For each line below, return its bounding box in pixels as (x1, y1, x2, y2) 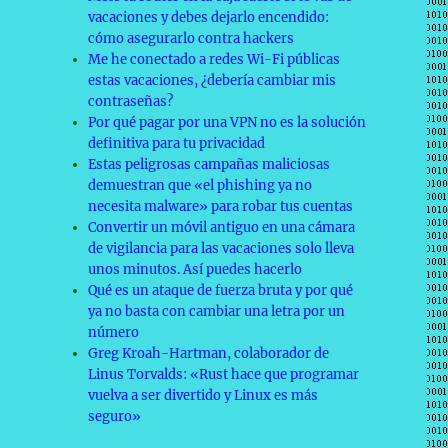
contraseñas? (88, 93, 174, 110)
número (88, 324, 140, 341)
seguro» (88, 408, 142, 425)
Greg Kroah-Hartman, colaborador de (88, 345, 330, 362)
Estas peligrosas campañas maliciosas (88, 156, 331, 173)
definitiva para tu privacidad (88, 135, 266, 152)
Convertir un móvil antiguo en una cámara (88, 219, 356, 236)
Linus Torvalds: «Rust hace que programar (88, 366, 360, 383)
